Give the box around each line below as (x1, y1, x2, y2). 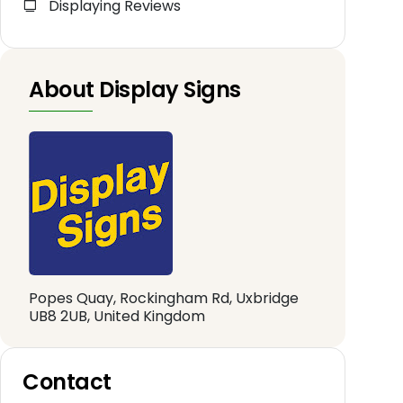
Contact (22, 367, 112, 398)
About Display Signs (29, 75, 241, 105)
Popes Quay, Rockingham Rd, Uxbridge (29, 288, 299, 309)
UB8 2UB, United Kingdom (29, 306, 205, 327)
